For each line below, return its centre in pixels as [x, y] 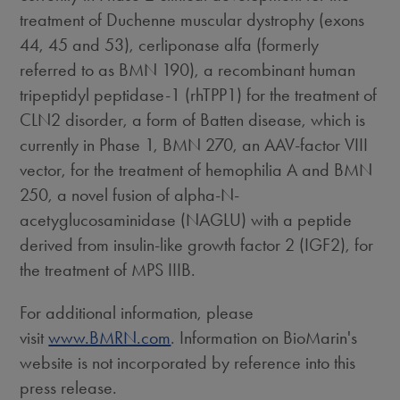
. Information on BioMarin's [264, 337]
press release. [69, 387]
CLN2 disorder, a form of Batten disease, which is [193, 120]
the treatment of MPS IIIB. [108, 270]
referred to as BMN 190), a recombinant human [188, 70]
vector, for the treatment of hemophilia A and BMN [196, 170]
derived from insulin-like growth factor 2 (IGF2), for [197, 245]
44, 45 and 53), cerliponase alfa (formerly [170, 45]
